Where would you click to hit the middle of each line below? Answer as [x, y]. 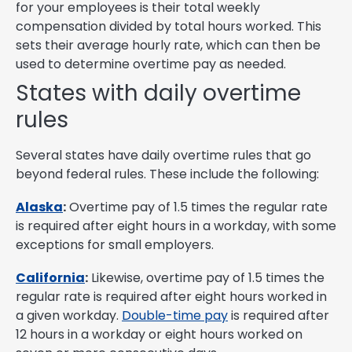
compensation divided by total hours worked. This [169, 26]
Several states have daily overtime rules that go [163, 155]
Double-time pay [175, 315]
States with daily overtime [158, 93]
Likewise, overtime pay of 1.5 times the [206, 277]
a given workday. [69, 315]
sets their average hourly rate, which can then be [168, 45]
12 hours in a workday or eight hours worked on [159, 334]
